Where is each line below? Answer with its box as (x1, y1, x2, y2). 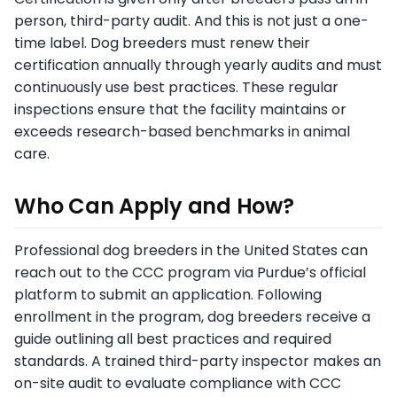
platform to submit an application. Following (14, 284, 322, 306)
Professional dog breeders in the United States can (14, 240, 368, 261)
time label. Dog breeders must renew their (14, 33, 310, 54)
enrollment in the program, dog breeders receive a (14, 307, 370, 328)
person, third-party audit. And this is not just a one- (14, 11, 369, 32)
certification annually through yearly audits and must (14, 55, 382, 76)
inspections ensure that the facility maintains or (14, 99, 346, 121)
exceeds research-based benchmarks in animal (14, 121, 350, 143)
